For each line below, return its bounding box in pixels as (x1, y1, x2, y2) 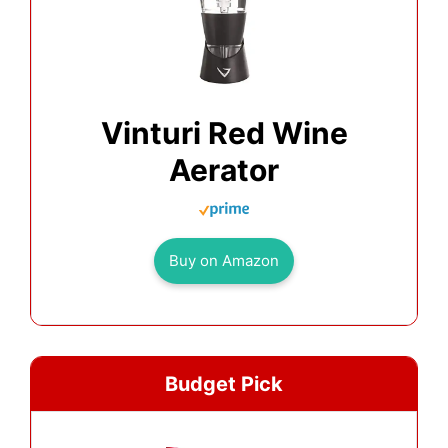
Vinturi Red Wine (100, 115, 348, 152)
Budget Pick (165, 372, 283, 397)
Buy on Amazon (169, 251, 279, 271)
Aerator (169, 152, 279, 189)
